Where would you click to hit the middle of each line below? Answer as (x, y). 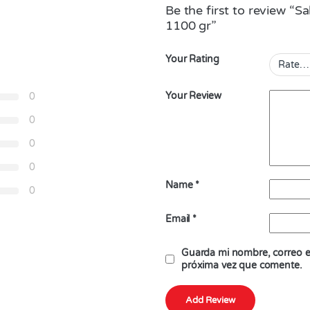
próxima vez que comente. (242, 265)
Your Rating (192, 60)
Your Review (193, 95)
